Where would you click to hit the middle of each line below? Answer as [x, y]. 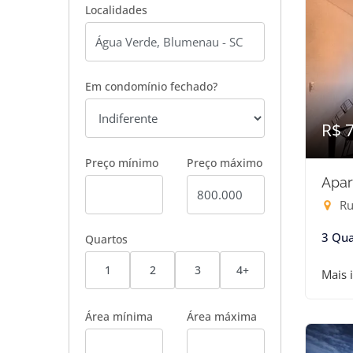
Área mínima [119, 316]
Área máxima [222, 316]
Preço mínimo [122, 163]
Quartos [106, 239]
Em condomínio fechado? [151, 86]
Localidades [116, 10]
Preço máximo [225, 163]
